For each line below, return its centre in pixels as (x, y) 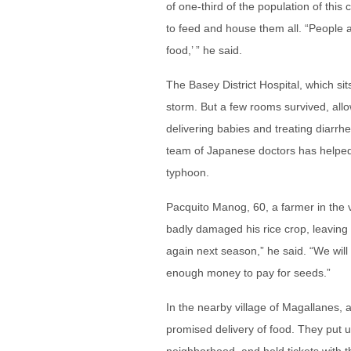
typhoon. (188, 172)
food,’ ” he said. (204, 50)
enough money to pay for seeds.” (248, 273)
